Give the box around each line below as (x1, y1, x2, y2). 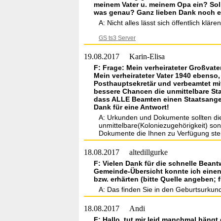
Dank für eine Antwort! (94, 103, 169, 111)
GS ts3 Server (99, 35, 136, 41)
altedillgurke (129, 148, 168, 156)
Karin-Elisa (129, 52, 165, 61)
